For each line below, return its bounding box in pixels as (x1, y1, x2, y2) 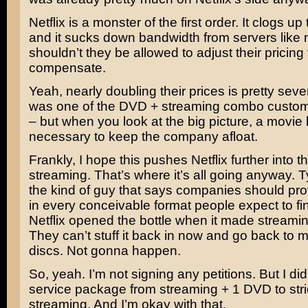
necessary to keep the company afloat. (28, 129, 258, 144)
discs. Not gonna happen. (28, 243, 181, 258)
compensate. (28, 60, 106, 75)
